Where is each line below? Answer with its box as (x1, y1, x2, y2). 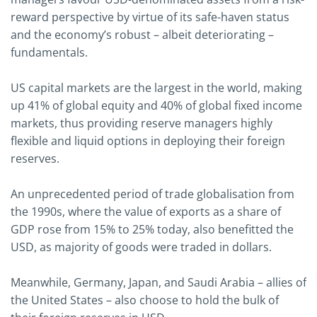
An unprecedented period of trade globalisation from (11, 185, 294, 202)
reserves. (11, 150, 59, 166)
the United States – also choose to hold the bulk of (11, 292, 279, 308)
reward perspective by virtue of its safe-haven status (11, 8, 289, 25)
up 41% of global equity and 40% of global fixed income (11, 97, 302, 113)
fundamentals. (11, 44, 88, 60)
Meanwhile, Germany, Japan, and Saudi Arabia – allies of (11, 274, 306, 290)
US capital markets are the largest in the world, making (11, 79, 302, 96)
